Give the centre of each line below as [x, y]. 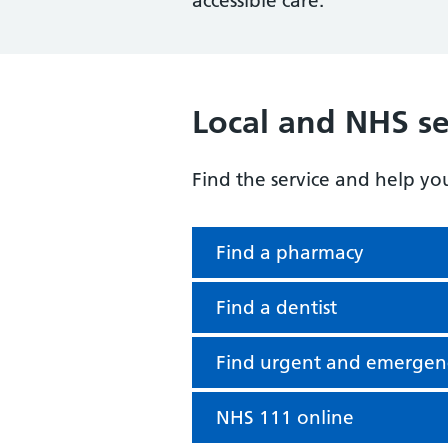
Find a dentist [276, 307]
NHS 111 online [285, 417]
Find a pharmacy [290, 252]
